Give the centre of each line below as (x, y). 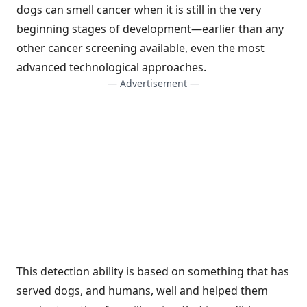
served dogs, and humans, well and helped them (142, 291)
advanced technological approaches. (111, 67)
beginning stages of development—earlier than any (150, 29)
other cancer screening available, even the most (140, 48)
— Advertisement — (153, 83)
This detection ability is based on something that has (153, 271)
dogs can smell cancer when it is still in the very (139, 10)
